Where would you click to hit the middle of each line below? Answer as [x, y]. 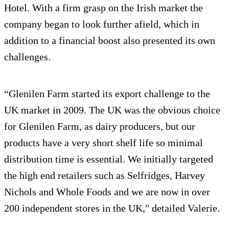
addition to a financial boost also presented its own [110, 40]
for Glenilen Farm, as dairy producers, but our [100, 126]
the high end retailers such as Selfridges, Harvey [105, 175]
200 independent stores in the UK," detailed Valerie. [112, 208]
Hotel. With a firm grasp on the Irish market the [104, 8]
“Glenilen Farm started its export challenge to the [107, 94]
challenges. [27, 57]
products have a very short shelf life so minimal [104, 143]
